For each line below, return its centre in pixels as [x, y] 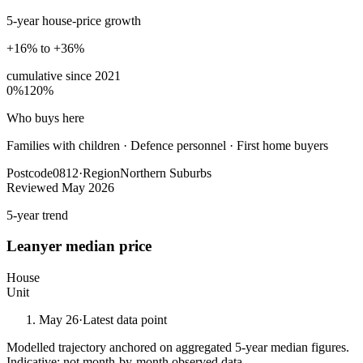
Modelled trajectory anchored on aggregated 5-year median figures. [178, 347]
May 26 [59, 319]
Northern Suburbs [166, 173]
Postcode [30, 173]
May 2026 [88, 187]
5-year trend [37, 215]
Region [101, 173]
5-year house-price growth [74, 20]
